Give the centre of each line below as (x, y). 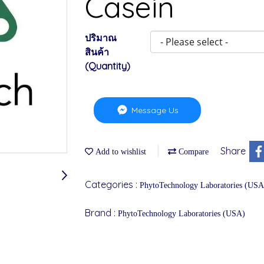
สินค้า (97, 52)
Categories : (112, 184)
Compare (192, 151)
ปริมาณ (101, 38)
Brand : (101, 212)
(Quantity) (108, 66)
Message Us (154, 110)
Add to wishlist (120, 151)
